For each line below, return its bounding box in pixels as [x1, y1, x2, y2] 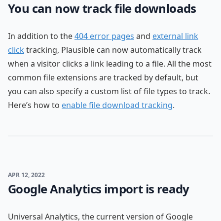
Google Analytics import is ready [8, 181, 189, 197]
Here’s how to [8, 100, 62, 110]
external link [152, 31, 198, 41]
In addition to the [8, 31, 74, 41]
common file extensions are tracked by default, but [8, 72, 198, 83]
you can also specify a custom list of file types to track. [8, 86, 210, 97]
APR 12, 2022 [8, 171, 45, 179]
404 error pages [74, 31, 134, 41]
